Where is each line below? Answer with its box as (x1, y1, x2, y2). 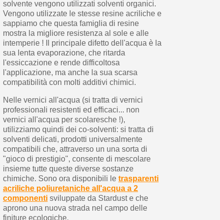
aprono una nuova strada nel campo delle (2, 203, 147, 212)
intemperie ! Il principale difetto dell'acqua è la (2, 38, 162, 47)
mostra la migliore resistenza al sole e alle (2, 28, 149, 37)
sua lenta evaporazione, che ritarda (2, 48, 125, 57)
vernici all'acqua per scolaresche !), (2, 115, 125, 124)
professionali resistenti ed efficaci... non (2, 105, 139, 114)
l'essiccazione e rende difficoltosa (2, 58, 120, 67)
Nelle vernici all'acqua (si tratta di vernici (2, 95, 143, 104)
